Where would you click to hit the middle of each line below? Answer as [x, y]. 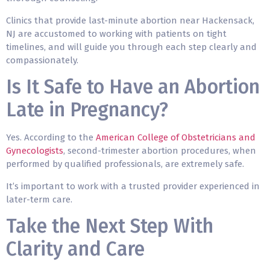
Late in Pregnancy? [87, 110]
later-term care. [39, 199]
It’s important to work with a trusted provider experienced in [133, 186]
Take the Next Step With [110, 226]
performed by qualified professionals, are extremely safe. [126, 164]
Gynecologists [35, 151]
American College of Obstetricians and [176, 138]
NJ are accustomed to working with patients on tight [116, 33]
